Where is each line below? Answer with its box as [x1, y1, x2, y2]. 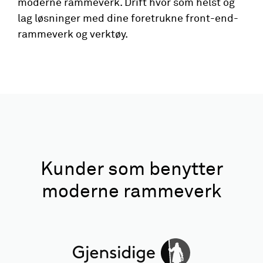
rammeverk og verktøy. [18, 29, 128, 40]
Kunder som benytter [40, 160, 223, 179]
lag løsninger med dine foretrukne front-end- [18, 14, 238, 24]
